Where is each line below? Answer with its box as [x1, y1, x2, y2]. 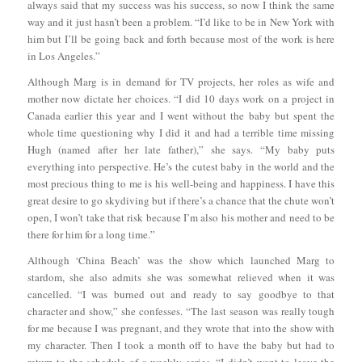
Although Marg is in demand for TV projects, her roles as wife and [27, 74, 335, 89]
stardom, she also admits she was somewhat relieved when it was [27, 269, 335, 284]
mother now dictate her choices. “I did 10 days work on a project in [27, 90, 335, 106]
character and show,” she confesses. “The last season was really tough [27, 303, 335, 318]
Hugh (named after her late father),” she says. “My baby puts [27, 141, 335, 157]
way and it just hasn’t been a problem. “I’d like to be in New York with [27, 14, 335, 29]
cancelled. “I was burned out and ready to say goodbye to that [27, 286, 335, 301]
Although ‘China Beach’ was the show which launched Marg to [27, 252, 335, 267]
